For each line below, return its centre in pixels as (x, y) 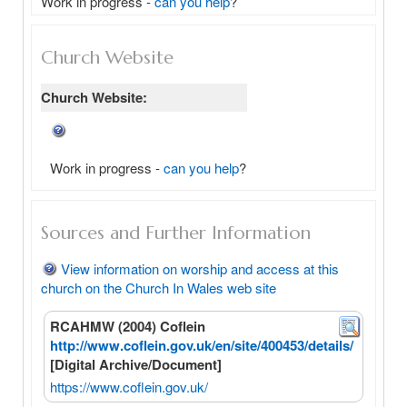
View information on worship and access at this (200, 268)
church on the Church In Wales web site (159, 288)
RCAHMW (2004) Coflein (128, 326)
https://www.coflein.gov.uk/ (129, 387)
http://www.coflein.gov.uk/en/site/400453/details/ (202, 345)
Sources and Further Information (176, 233)
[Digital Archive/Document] (136, 364)
